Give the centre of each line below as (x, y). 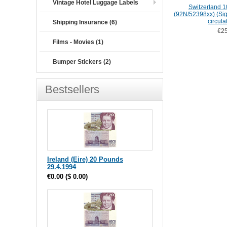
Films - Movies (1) (78, 42)
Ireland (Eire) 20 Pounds (85, 159)
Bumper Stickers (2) (82, 62)
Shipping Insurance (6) (85, 22)
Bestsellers (72, 89)
